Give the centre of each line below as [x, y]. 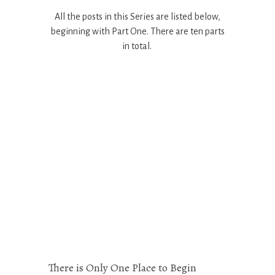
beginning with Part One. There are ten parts [137, 32]
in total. [137, 46]
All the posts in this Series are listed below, [137, 17]
